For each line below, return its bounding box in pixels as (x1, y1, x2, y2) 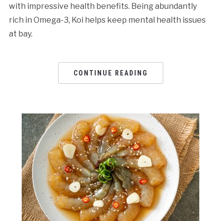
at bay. (8, 29, 33, 38)
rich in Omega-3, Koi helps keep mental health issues (8, 15, 206, 25)
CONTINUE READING (73, 69, 148, 77)
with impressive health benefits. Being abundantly (8, 1, 197, 11)
